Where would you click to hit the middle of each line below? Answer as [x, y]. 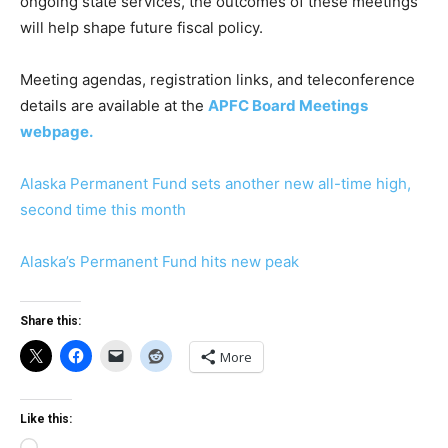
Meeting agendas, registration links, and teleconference [217, 79]
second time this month [103, 209]
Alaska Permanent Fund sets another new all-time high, [215, 183]
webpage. [56, 131]
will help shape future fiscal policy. [141, 27]
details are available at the [112, 105]
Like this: [46, 419]
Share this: [50, 321]
